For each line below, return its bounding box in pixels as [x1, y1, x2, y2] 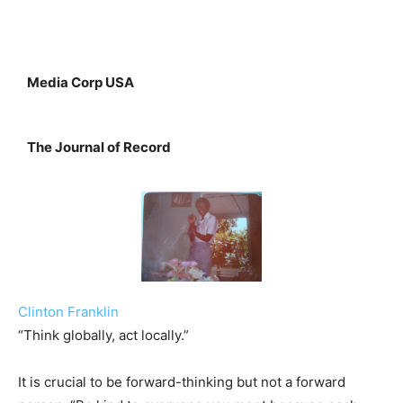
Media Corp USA [27, 74, 134, 92]
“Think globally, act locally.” [18, 327, 189, 345]
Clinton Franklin [18, 303, 119, 321]
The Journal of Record [27, 139, 171, 157]
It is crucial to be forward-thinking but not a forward [18, 373, 345, 391]
